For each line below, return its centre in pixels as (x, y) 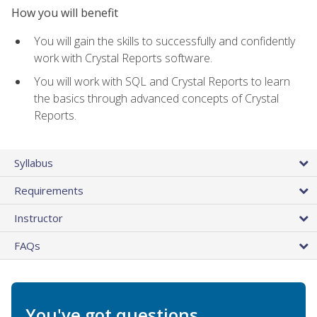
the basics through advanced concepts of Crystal (156, 98)
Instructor (39, 218)
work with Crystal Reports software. (123, 58)
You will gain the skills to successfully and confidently (165, 41)
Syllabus (34, 163)
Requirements (49, 191)
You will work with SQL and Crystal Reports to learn (162, 81)
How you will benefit (65, 12)
